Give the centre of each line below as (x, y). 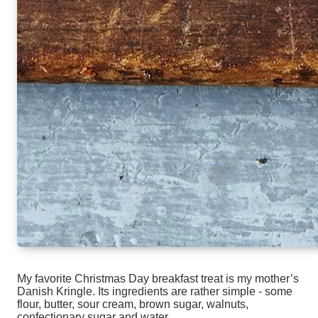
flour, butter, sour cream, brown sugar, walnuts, (133, 305)
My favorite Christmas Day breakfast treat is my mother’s (158, 279)
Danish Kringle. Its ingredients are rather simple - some (155, 292)
